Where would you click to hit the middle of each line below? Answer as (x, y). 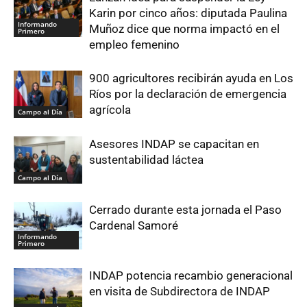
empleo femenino (134, 44)
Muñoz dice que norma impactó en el (184, 28)
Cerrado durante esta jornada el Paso (185, 209)
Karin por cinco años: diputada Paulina (188, 13)
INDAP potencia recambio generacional (191, 275)
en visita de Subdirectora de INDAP (180, 291)
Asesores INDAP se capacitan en (174, 144)
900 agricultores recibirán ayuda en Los (191, 78)
